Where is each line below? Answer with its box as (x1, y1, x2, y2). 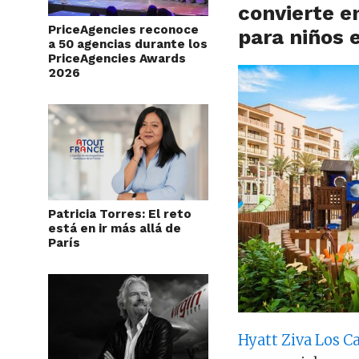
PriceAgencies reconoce (48, 22, 199, 38)
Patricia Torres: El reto (48, 207, 192, 222)
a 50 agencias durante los (48, 37, 208, 52)
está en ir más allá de (48, 221, 181, 236)
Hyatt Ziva (238, 331, 313, 350)
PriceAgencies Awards (48, 51, 186, 67)
